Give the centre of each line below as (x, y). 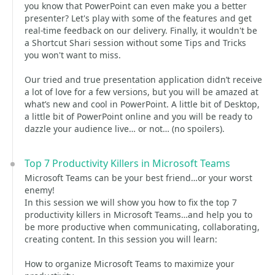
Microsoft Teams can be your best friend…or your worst (138, 178)
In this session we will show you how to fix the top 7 (131, 202)
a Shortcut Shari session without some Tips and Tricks (135, 43)
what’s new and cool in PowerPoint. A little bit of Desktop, (142, 104)
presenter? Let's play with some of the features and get (138, 18)
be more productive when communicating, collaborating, (142, 227)
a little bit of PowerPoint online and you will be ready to (138, 116)
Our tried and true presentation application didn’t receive (143, 79)
